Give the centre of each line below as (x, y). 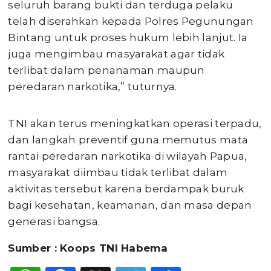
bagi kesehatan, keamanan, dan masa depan (130, 205)
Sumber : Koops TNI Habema (88, 248)
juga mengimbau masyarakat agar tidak (116, 54)
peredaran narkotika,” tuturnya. (93, 87)
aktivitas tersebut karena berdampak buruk (126, 189)
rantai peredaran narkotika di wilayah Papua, (128, 156)
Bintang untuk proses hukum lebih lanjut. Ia (128, 38)
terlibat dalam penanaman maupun (106, 70)
